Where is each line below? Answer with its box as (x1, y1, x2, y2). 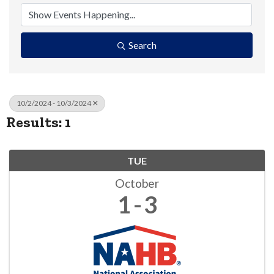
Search (128, 39, 157, 51)
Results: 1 (6, 113, 71, 131)
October (115, 176, 159, 191)
